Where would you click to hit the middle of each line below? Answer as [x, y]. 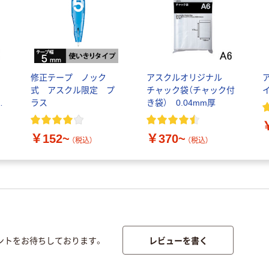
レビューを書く [178, 240]
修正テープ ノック [68, 78]
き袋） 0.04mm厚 [181, 103]
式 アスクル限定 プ [72, 90]
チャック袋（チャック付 [190, 90]
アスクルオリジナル [188, 78]
